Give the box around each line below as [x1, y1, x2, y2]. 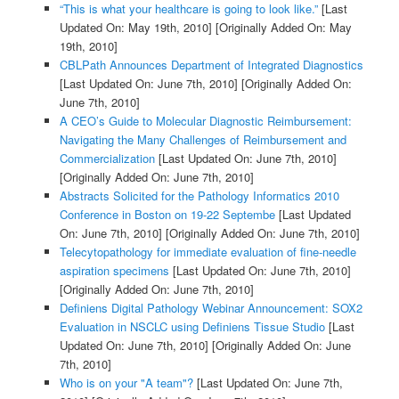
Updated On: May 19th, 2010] [59, 18, 212, 36]
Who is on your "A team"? [59, 373, 193, 391]
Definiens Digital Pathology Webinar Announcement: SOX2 [59, 298, 362, 316]
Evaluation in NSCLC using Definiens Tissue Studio [59, 317, 325, 335]
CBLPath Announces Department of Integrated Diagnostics [59, 55, 363, 73]
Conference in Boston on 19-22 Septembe [59, 205, 275, 223]
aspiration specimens [59, 261, 169, 279]
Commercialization [59, 149, 155, 167]
